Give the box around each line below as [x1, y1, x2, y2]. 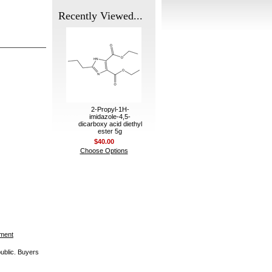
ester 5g [98, 127, 122, 135]
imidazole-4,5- [89, 113, 131, 120]
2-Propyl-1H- [90, 106, 129, 113]
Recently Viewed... [58, 10, 143, 22]
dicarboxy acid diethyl [78, 120, 142, 127]
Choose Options [80, 147, 128, 154]
